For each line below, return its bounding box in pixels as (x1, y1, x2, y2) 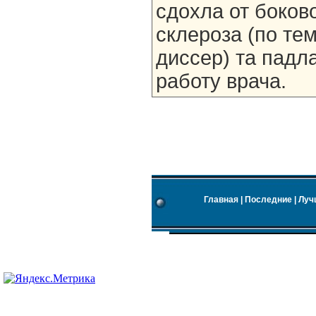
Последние (245, 195, 292, 205)
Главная (204, 195, 238, 205)
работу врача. (156, 70, 286, 92)
